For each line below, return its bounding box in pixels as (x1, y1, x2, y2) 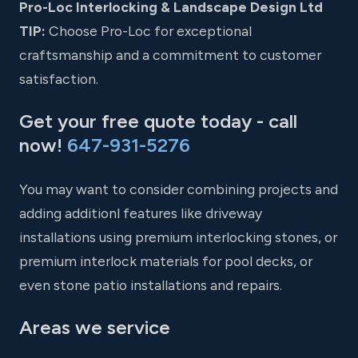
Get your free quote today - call (19, 109, 297, 133)
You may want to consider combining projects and (19, 181, 338, 198)
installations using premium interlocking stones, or (19, 229, 337, 246)
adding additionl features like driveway (19, 205, 262, 222)
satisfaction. (19, 70, 98, 88)
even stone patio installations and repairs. (19, 276, 282, 294)
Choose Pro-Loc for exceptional (49, 22, 252, 40)
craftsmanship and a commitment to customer (19, 46, 321, 64)
